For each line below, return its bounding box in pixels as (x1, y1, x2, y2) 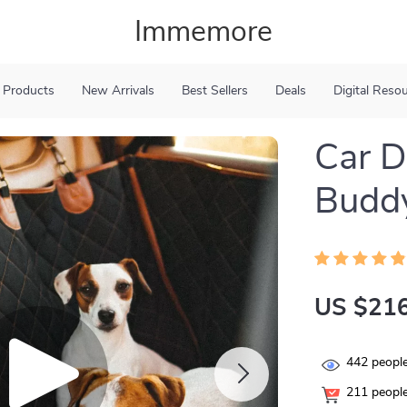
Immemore (134, 17, 273, 46)
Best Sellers (181, 84, 248, 97)
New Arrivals (81, 84, 154, 97)
